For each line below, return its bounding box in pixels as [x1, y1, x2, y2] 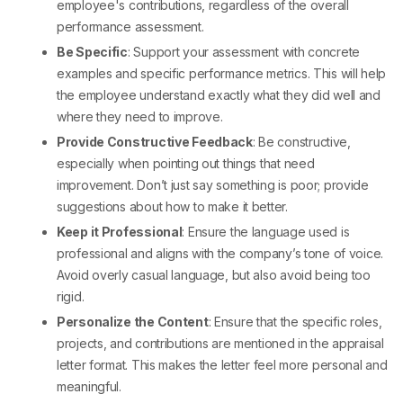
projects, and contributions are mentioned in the [57, 336, 333, 352]
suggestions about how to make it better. [57, 199, 291, 215]
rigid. [57, 289, 85, 305]
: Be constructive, [252, 134, 351, 150]
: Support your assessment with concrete [127, 44, 361, 60]
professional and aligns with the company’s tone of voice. [57, 246, 384, 262]
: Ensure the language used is [182, 224, 350, 240]
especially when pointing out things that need [57, 156, 315, 172]
